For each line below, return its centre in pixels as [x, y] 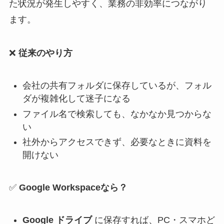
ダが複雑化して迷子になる [76, 99]
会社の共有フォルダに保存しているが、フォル [117, 86]
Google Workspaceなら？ [73, 187]
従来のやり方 [45, 53]
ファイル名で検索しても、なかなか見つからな [117, 114]
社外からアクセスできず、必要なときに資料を [117, 142]
